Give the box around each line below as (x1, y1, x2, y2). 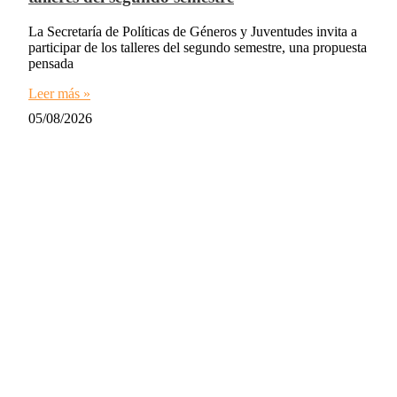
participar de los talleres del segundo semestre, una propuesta (28, 40, 367, 55)
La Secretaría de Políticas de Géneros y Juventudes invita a (28, 24, 357, 39)
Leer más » (28, 86, 90, 101)
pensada (28, 56, 74, 71)
